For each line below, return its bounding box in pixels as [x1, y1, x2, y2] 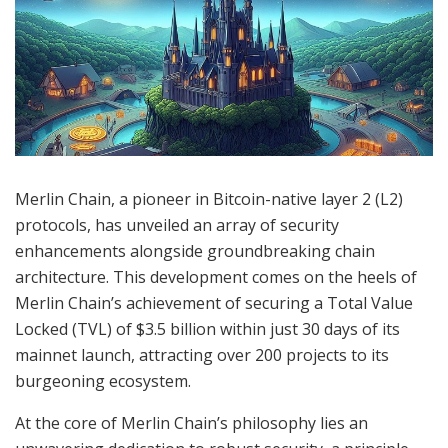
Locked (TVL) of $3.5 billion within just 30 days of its [15, 317, 400, 340]
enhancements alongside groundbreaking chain [15, 239, 375, 262]
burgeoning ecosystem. [15, 369, 191, 392]
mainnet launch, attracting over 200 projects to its [15, 343, 389, 366]
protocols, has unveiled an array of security [15, 213, 339, 236]
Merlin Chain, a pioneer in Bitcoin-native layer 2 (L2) [15, 187, 403, 210]
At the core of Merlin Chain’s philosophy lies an [15, 411, 368, 434]
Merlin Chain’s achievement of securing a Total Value [15, 291, 413, 314]
